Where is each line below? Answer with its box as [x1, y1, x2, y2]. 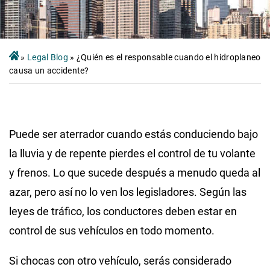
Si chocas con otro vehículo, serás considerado [9, 254, 231, 267]
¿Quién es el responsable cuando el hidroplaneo [76, 52, 261, 62]
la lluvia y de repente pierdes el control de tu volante [9, 146, 256, 160]
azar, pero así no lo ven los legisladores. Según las [9, 185, 246, 198]
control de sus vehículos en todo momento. [9, 224, 215, 237]
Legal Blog [27, 52, 68, 62]
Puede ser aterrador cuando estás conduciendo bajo [9, 127, 258, 140]
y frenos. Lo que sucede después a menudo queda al [9, 166, 260, 179]
